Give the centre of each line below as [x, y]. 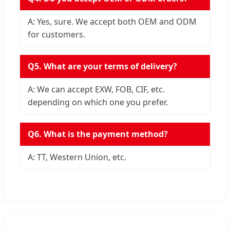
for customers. [56, 34]
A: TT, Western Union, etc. [77, 157]
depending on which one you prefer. [98, 102]
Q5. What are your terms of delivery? [102, 66]
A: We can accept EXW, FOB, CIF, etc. [96, 89]
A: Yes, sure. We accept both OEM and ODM [112, 21]
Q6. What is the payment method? [98, 134]
